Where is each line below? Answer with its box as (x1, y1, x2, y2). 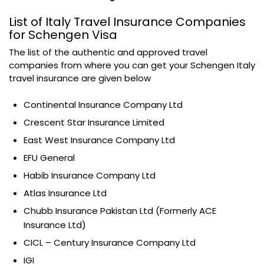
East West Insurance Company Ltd (24, 133, 175, 146)
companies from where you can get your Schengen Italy (9, 58, 255, 71)
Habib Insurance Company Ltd (24, 169, 156, 181)
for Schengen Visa (9, 26, 117, 43)
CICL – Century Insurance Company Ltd (24, 236, 196, 249)
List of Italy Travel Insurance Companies (9, 13, 246, 30)
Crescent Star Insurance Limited (24, 115, 164, 128)
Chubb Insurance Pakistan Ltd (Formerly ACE (24, 204, 216, 217)
